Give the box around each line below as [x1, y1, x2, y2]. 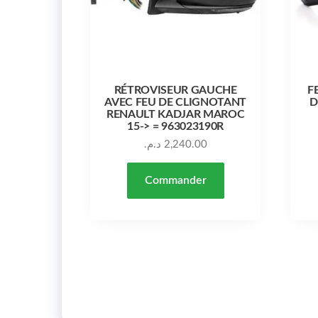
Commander [144, 174, 207, 186]
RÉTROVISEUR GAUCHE [114, 84, 237, 96]
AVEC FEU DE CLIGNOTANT [104, 96, 247, 108]
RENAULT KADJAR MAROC [106, 108, 245, 120]
